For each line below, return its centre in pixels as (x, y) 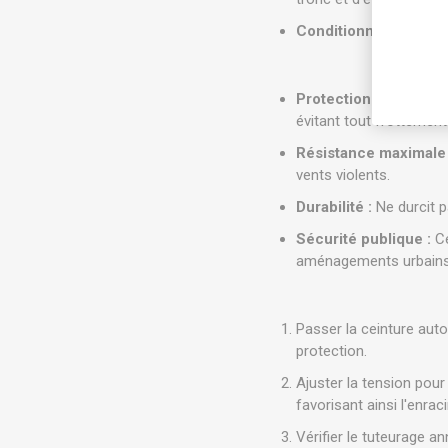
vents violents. (343, 175)
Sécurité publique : (364, 239)
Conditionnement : (362, 31)
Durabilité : (334, 207)
